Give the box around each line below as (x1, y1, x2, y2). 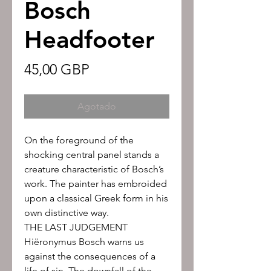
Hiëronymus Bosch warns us (24, 235, 144, 247)
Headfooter (24, 24, 155, 54)
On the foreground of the (24, 134, 134, 146)
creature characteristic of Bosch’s (24, 163, 164, 175)
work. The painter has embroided (24, 177, 167, 189)
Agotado (77, 100, 116, 112)
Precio (89, 59, 129, 77)
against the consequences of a (24, 250, 155, 262)
